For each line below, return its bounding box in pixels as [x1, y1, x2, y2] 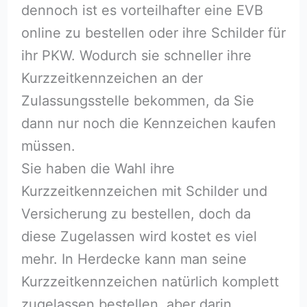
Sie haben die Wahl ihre [21, 160, 175, 177]
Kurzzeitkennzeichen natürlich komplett [21, 273, 279, 290]
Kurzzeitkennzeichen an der [21, 69, 203, 86]
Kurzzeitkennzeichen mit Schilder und [21, 182, 267, 199]
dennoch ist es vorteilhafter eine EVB [21, 1, 263, 19]
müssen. [21, 137, 75, 154]
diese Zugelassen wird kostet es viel [21, 228, 257, 245]
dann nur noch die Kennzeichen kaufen [21, 114, 276, 132]
